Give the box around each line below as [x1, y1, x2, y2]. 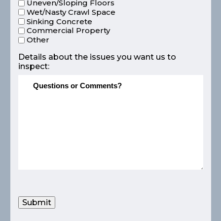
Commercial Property [26, 26, 110, 36]
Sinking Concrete [26, 16, 92, 26]
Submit [22, 198, 51, 208]
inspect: [18, 62, 49, 72]
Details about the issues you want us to [18, 52, 176, 62]
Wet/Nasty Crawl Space [26, 7, 115, 17]
